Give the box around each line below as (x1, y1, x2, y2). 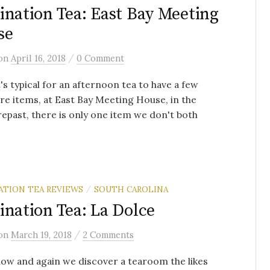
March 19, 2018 (11, 229, 72, 240)
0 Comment (77, 52, 124, 64)
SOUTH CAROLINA (94, 184, 168, 195)
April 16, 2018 (11, 52, 66, 64)
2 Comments (83, 229, 134, 240)
